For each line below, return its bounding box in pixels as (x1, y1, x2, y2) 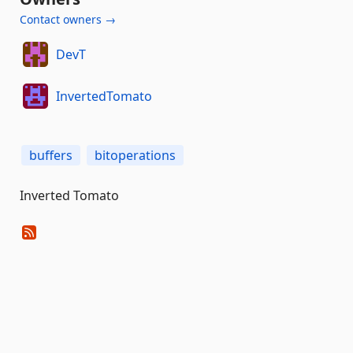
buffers (29, 147, 72, 164)
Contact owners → (20, 12, 116, 27)
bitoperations (95, 147, 176, 164)
